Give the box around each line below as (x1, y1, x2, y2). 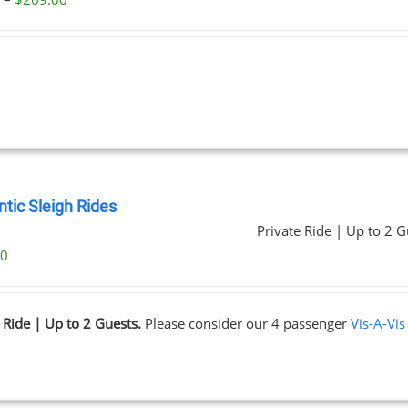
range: (66, 14, 107, 32)
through (66, 63, 117, 81)
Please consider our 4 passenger (141, 314, 352, 332)
